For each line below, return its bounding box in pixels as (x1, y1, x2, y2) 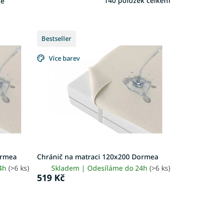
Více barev (48, 54, 80, 63)
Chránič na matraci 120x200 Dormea (37, 152, 158, 162)
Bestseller (41, 34, 72, 43)
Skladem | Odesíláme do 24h (51, 163, 149, 173)
